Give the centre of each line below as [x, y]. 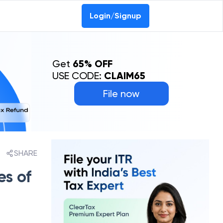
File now [121, 94]
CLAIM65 [124, 76]
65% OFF [92, 64]
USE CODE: [78, 76]
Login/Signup [115, 16]
